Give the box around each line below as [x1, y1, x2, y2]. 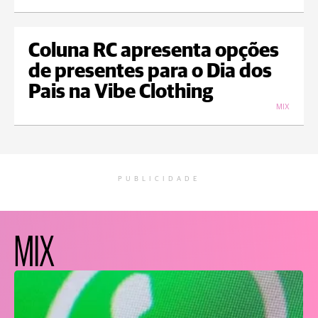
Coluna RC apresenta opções [28, 41, 279, 62]
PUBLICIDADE [118, 175, 200, 183]
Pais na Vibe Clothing [28, 82, 213, 103]
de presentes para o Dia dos [28, 62, 272, 82]
